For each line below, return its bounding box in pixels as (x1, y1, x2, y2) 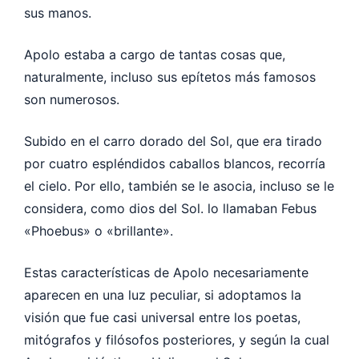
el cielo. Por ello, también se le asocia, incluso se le (24, 177, 334, 194)
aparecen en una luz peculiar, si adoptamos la (24, 286, 301, 303)
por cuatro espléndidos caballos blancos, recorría (24, 155, 325, 171)
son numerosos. (24, 91, 119, 107)
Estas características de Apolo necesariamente (24, 264, 309, 280)
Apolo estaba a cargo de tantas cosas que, (24, 46, 285, 63)
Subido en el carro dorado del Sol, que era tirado (24, 132, 322, 149)
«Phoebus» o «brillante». (24, 222, 173, 239)
